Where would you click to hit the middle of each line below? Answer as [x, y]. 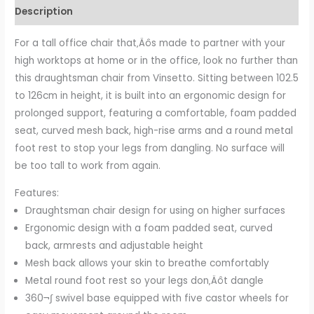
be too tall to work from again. [88, 166]
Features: [37, 193]
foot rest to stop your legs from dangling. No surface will [150, 149]
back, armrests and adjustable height [115, 245]
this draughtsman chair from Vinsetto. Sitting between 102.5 [157, 78]
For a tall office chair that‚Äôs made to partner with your [150, 43]
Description [44, 11]
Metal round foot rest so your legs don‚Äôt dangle [145, 280]
